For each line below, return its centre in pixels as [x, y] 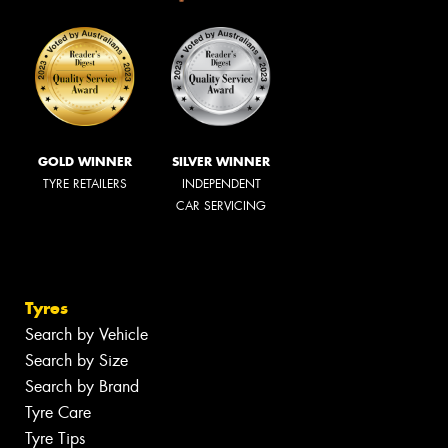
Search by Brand [82, 387]
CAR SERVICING [221, 205]
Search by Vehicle [86, 335]
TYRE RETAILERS [85, 183]
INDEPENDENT [221, 183]
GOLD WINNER [85, 161]
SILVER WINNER [221, 161]
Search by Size [76, 361]
